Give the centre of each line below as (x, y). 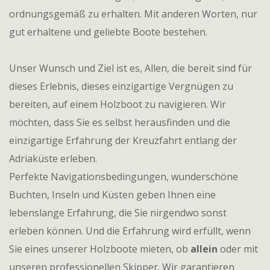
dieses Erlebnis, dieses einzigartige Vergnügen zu (121, 86)
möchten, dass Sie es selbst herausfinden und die (120, 122)
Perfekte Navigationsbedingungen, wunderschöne (124, 177)
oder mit (238, 249)
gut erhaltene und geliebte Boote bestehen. (108, 32)
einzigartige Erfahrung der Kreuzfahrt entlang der (123, 140)
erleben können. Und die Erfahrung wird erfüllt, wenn (130, 231)
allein (204, 249)
